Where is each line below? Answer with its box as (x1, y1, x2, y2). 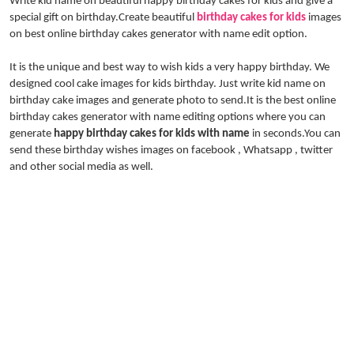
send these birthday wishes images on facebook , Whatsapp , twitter (9, 145, 333, 156)
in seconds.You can (250, 128, 341, 140)
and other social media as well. (9, 161, 153, 173)
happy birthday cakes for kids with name (54, 128, 250, 140)
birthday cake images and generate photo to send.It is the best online (9, 95, 336, 107)
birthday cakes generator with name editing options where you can (9, 111, 326, 123)
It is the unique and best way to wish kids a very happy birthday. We (9, 62, 330, 73)
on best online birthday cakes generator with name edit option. (9, 28, 307, 40)
